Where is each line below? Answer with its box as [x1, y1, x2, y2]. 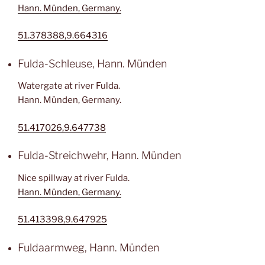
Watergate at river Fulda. [18, 80, 120, 91]
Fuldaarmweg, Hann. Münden [18, 241, 159, 254]
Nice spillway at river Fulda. [18, 172, 130, 183]
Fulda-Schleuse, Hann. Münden [18, 57, 167, 70]
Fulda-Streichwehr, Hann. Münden [18, 149, 181, 161]
